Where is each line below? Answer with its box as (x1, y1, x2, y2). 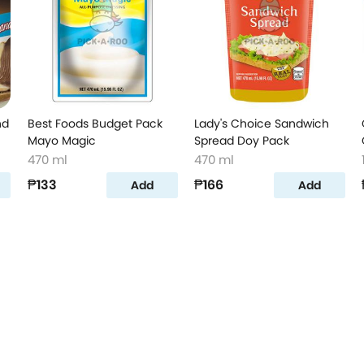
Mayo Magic (27, 132, 96, 149)
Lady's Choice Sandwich (194, 115, 330, 132)
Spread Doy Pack (194, 132, 290, 149)
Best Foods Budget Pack (27, 115, 162, 132)
